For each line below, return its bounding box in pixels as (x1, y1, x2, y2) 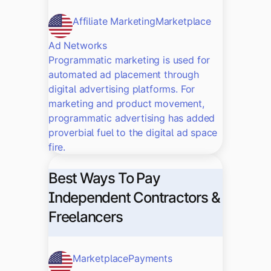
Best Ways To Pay (48, 169, 160, 188)
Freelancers (48, 208, 123, 226)
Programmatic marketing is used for (48, 54, 211, 67)
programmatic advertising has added (48, 112, 215, 125)
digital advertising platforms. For (48, 83, 195, 96)
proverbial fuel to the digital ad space (48, 126, 218, 139)
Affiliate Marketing (73, 15, 155, 28)
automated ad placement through (48, 68, 199, 81)
